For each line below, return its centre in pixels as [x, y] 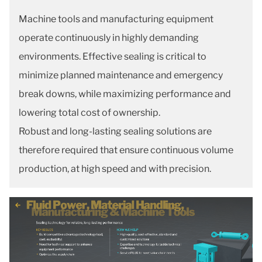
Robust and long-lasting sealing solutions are [115, 131]
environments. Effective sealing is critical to [113, 56]
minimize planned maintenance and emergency [121, 75]
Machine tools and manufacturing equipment [116, 19]
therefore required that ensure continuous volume [126, 150]
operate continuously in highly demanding [109, 38]
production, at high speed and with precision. [115, 169]
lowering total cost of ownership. [89, 113]
